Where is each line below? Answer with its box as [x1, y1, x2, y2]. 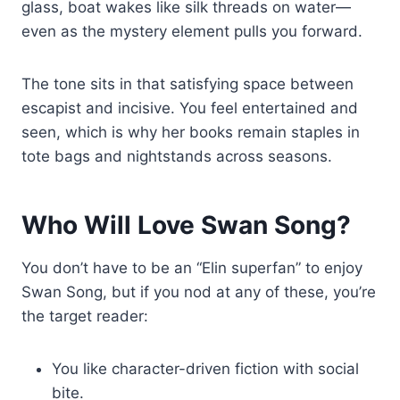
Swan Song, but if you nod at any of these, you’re [21, 282, 376, 301]
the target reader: [21, 306, 148, 325]
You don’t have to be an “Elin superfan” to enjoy [21, 258, 362, 277]
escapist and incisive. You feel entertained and [21, 98, 358, 117]
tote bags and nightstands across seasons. [21, 146, 332, 165]
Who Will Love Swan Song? [21, 209, 351, 240]
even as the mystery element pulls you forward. [21, 21, 362, 40]
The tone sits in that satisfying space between [21, 74, 354, 93]
